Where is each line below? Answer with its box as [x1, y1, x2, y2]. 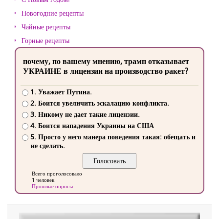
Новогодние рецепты [22, 8, 84, 18]
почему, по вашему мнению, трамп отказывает [23, 56, 189, 66]
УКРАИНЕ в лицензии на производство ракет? [23, 66, 188, 76]
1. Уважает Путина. [30, 87, 92, 97]
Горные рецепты [22, 36, 69, 45]
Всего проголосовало [32, 170, 82, 177]
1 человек [32, 176, 54, 184]
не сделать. [31, 141, 65, 151]
